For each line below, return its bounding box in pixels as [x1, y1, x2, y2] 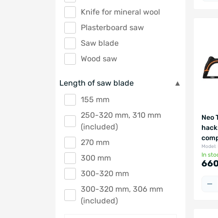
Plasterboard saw [81, 22, 144, 32]
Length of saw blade [59, 78, 134, 88]
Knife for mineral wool [81, 7, 160, 17]
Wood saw [81, 54, 117, 63]
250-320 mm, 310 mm [81, 110, 161, 120]
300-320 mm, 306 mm [81, 184, 163, 194]
